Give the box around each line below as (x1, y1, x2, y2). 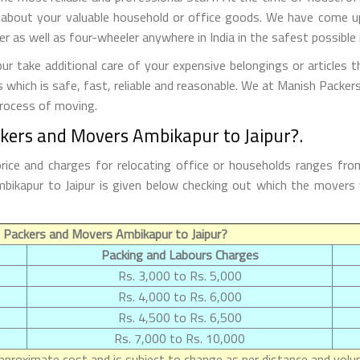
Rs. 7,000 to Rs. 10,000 (114, 328, 245, 348)
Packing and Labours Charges (100, 244, 259, 264)
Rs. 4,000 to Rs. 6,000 (117, 286, 242, 306)
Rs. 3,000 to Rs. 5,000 (117, 265, 242, 285)
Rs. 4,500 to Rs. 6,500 (117, 307, 242, 327)
